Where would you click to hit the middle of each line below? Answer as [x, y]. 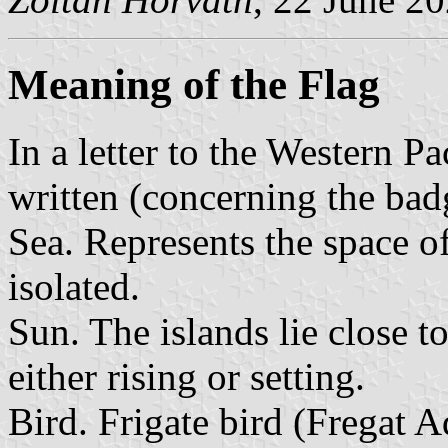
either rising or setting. [186, 377]
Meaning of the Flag [194, 85]
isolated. [74, 287]
